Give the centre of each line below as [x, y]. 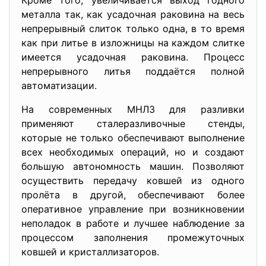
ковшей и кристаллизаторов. [90, 252]
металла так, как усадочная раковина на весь [133, 14]
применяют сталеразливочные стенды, [133, 123]
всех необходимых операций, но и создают [133, 152]
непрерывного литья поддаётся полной [133, 71]
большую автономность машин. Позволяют [133, 166]
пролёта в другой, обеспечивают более [133, 195]
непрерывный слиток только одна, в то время [133, 28]
